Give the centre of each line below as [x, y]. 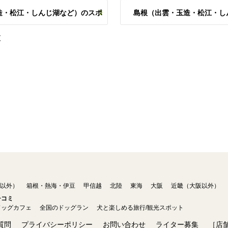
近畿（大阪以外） [195, 186]
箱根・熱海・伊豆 [51, 186]
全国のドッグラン [64, 208]
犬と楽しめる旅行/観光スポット [140, 208]
